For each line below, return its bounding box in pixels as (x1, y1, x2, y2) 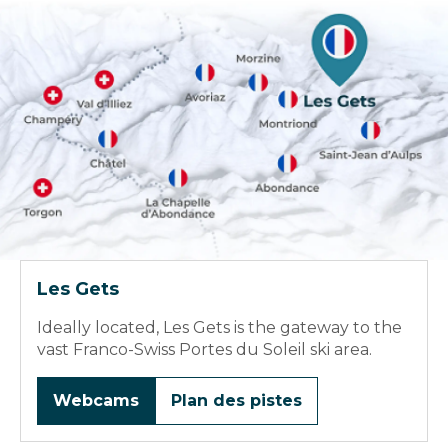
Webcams (53, 391, 139, 411)
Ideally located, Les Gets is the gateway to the (37, 318, 402, 338)
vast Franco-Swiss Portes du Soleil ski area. (37, 340, 372, 360)
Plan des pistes (171, 391, 302, 411)
